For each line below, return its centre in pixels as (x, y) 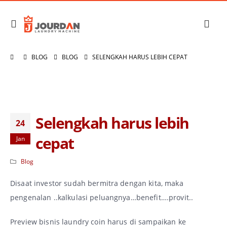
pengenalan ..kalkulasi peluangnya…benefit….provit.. (102, 197)
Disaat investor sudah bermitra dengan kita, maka (97, 183)
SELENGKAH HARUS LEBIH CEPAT (140, 57)
